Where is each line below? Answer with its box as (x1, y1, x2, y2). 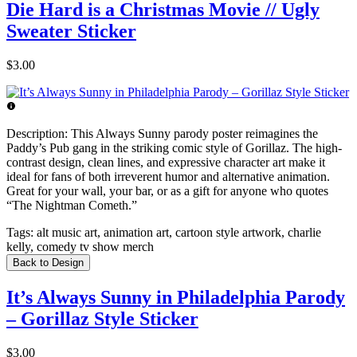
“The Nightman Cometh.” (6, 198, 137, 212)
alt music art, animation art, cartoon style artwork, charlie (33, 225, 321, 239)
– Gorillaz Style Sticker (6, 308, 198, 329)
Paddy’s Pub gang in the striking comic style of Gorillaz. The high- (6, 140, 342, 155)
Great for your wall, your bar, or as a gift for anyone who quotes (6, 183, 328, 198)
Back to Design (13, 256, 84, 269)
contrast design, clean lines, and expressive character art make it (6, 155, 325, 169)
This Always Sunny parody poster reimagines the (68, 126, 318, 140)
